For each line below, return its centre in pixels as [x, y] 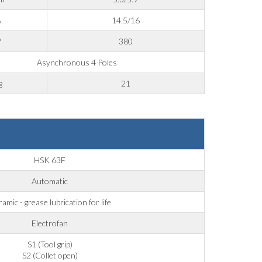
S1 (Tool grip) [50, 244]
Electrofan [50, 223]
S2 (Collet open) [50, 256]
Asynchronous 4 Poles [77, 63]
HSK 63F [50, 160]
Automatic [50, 181]
